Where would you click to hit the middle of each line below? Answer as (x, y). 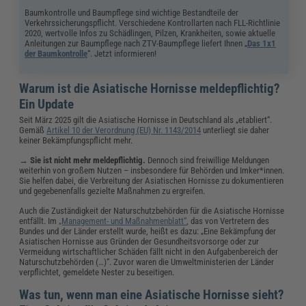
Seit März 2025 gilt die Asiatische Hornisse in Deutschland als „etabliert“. (146, 120)
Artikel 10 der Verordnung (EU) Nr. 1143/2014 (124, 130)
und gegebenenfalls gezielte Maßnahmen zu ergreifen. (112, 191)
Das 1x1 (262, 43)
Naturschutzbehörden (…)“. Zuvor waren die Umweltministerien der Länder (147, 262)
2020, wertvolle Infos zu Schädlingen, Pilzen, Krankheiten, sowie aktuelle (150, 33)
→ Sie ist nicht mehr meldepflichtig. (84, 160)
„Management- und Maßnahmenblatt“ (123, 221)
